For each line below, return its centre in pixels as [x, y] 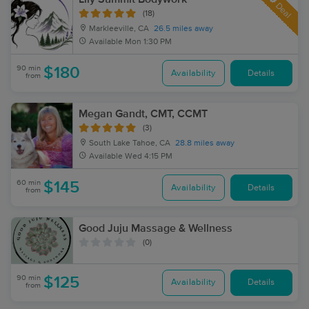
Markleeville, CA [118, 29]
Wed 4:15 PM [149, 157]
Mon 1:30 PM [148, 42]
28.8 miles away [205, 143]
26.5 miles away [183, 29]
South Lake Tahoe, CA [129, 143]
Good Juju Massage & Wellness [156, 228]
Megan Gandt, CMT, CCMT [143, 114]
